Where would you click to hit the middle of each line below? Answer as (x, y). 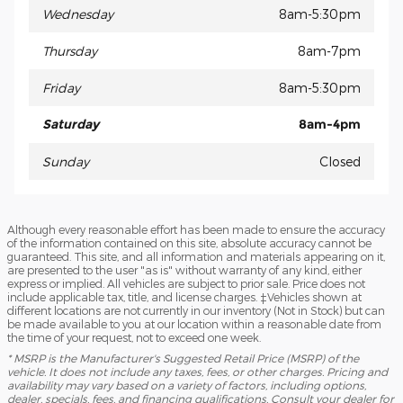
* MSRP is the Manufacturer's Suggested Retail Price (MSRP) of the (183, 358)
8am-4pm (330, 124)
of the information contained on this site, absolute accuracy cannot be (189, 242)
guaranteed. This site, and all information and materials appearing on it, (196, 256)
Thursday (70, 50)
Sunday (66, 161)
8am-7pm (329, 50)
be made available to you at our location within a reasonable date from (194, 323)
